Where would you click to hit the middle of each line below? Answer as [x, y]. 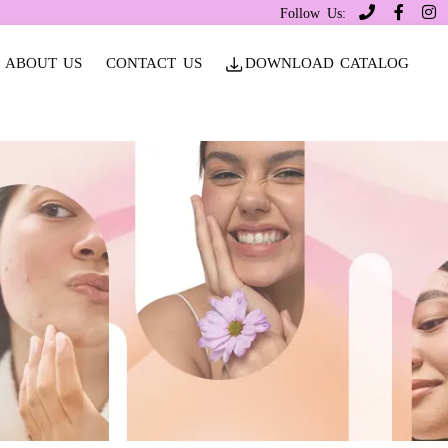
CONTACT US [154, 62]
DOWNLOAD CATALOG [326, 62]
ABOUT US [43, 62]
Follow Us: [313, 13]
